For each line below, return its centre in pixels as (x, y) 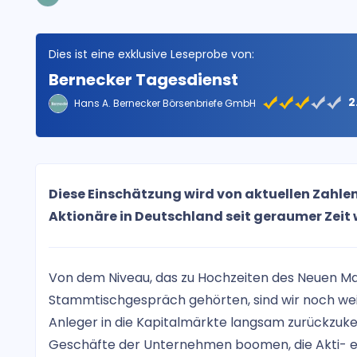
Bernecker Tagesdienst (143, 80)
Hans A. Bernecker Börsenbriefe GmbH (165, 103)
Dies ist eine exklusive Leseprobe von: (151, 54)
